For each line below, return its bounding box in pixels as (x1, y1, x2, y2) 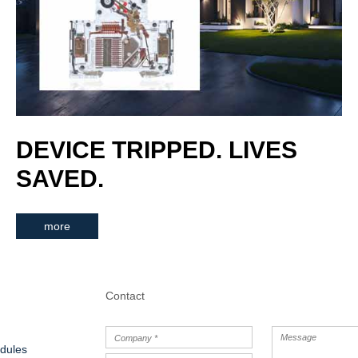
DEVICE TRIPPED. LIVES (16, 136, 297, 163)
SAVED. (16, 165, 104, 192)
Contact (105, 288, 145, 302)
